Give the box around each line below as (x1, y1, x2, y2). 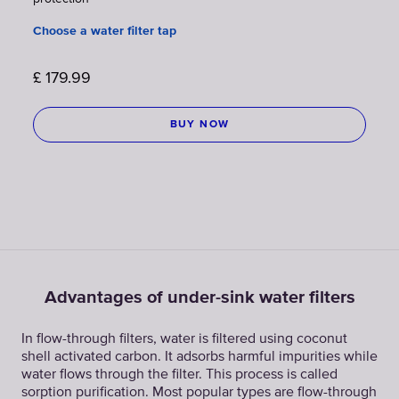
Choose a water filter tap (33, 24, 176, 37)
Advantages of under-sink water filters (44, 288, 355, 306)
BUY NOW (169, 118, 230, 130)
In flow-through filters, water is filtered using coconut (21, 331, 347, 346)
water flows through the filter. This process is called (21, 367, 338, 382)
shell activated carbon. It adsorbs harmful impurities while (21, 349, 378, 364)
